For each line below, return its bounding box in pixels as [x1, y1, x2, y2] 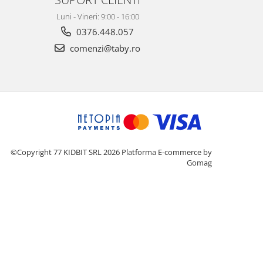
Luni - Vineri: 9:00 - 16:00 [56, 11, 139, 22]
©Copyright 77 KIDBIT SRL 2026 [11, 147, 122, 158]
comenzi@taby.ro [68, 42, 140, 55]
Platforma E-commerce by [122, 147, 212, 158]
